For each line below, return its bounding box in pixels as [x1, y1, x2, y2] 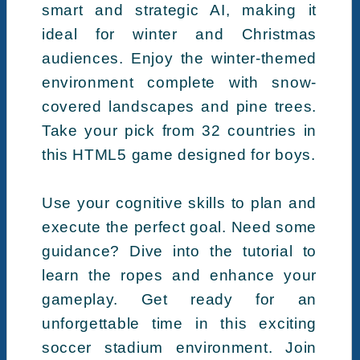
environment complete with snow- [41, 73, 317, 91]
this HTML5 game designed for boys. [41, 145, 316, 163]
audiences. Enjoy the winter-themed [41, 49, 317, 67]
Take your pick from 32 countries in [41, 121, 317, 139]
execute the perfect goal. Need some [41, 218, 317, 235]
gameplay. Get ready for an [41, 290, 317, 308]
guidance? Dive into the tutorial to [41, 242, 317, 260]
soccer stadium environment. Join [41, 338, 317, 356]
